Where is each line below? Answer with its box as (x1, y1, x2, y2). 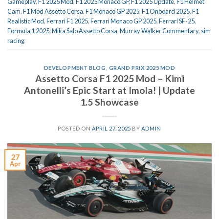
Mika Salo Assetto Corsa (52, 26, 117, 35)
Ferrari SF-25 (159, 17, 195, 25)
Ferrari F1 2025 (46, 17, 88, 25)
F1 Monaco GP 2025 (86, 7, 139, 15)
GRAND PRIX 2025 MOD (109, 64, 175, 71)
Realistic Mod (7, 17, 44, 25)
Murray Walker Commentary (120, 26, 198, 35)
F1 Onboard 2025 (142, 7, 190, 15)
